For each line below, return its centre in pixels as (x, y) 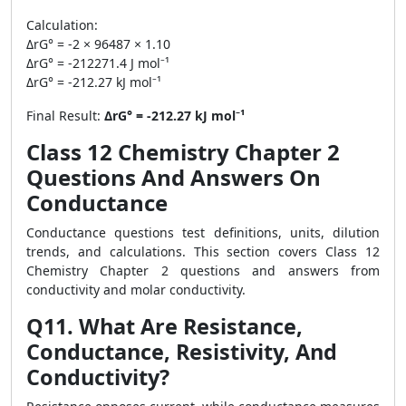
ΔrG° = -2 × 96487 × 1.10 (98, 44)
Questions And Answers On (174, 177)
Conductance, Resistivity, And (182, 352)
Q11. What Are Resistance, (164, 326)
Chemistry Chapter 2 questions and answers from (203, 271)
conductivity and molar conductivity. (136, 290)
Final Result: (65, 116)
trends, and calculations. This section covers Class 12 (203, 251)
